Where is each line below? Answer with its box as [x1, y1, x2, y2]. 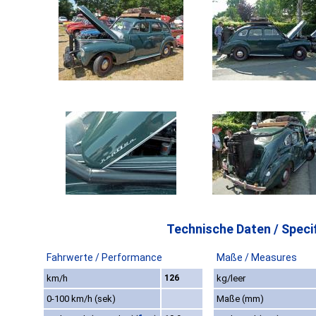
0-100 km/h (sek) [47, 293, 116, 305]
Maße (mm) [217, 293, 264, 305]
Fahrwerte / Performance [47, 252, 162, 264]
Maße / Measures [217, 252, 297, 264]
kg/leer [217, 273, 245, 284]
